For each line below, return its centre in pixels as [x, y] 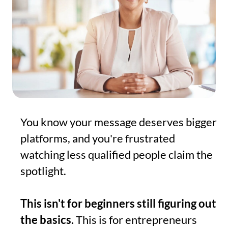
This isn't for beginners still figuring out [118, 204]
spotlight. [43, 171]
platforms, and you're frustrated [98, 138]
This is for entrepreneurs [135, 220]
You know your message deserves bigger [119, 122]
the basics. [47, 220]
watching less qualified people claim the [117, 155]
